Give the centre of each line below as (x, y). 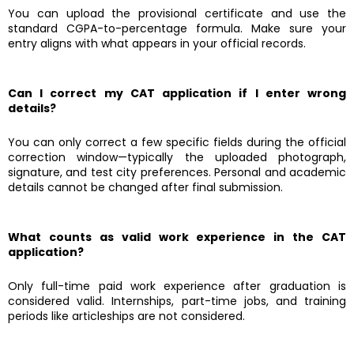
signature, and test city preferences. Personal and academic (177, 173)
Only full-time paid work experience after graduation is (177, 286)
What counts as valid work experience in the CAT (177, 237)
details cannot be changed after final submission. (145, 188)
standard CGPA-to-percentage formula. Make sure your (177, 29)
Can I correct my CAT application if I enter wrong (177, 93)
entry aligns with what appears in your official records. (157, 44)
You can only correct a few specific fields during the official (177, 143)
